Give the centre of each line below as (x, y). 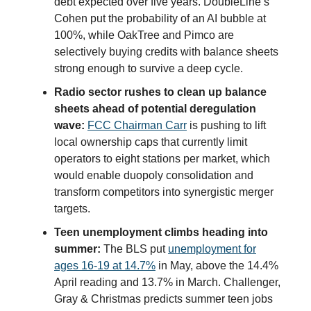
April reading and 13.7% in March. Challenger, (167, 282)
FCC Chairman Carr (137, 125)
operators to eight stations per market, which (162, 158)
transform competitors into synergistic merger (164, 192)
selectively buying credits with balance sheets (166, 51)
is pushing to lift (226, 125)
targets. (72, 208)
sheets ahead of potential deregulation (155, 108)
